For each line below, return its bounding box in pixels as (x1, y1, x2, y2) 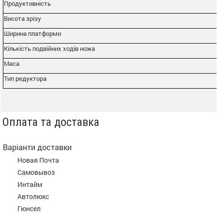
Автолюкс (17, 191, 49, 201)
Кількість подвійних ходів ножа (4, 44, 95, 53)
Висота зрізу (4, 14, 41, 23)
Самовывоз (17, 167, 55, 177)
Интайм (17, 179, 42, 189)
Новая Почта (17, 155, 59, 165)
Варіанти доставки (3, 141, 72, 152)
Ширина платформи (4, 29, 61, 38)
